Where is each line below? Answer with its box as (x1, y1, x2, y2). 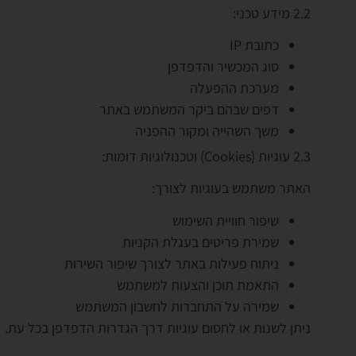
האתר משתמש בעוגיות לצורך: (152, 178, 311, 197)
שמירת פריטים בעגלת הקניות (122, 233, 279, 252)
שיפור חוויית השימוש (172, 211, 279, 230)
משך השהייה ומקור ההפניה (135, 121, 279, 140)
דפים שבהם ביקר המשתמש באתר (99, 99, 279, 118)
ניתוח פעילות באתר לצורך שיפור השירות (64, 254, 279, 273)
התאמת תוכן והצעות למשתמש (117, 276, 279, 295)
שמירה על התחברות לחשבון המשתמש (75, 297, 279, 316)
